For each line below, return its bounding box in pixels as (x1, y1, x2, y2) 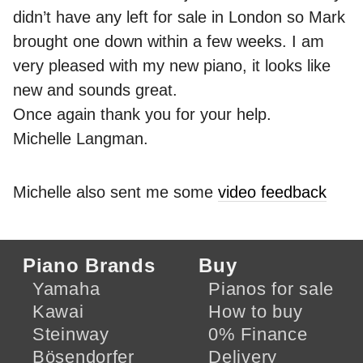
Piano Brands (22, 254, 156, 277)
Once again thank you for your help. (13, 105, 271, 123)
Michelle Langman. (13, 129, 148, 147)
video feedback (218, 182, 327, 201)
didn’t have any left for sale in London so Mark (13, 7, 345, 26)
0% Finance (208, 324, 308, 345)
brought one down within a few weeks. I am (13, 32, 324, 50)
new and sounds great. (13, 80, 177, 99)
